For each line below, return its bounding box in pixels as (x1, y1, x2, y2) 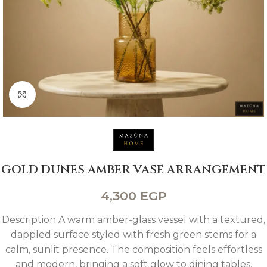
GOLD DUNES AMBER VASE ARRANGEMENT (1, 161, 266, 178)
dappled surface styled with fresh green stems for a (11, 228, 256, 240)
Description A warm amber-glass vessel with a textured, (2, 213, 265, 225)
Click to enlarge (35, 89, 107, 100)
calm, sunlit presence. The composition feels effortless (5, 243, 262, 255)
